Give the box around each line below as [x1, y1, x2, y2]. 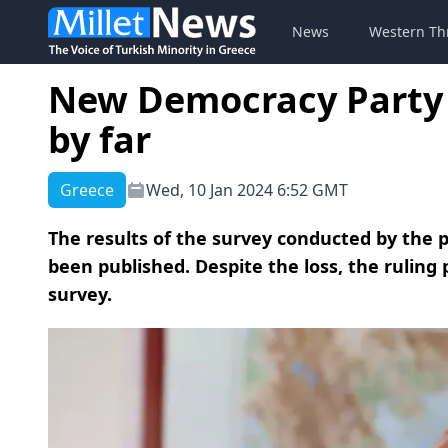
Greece [60, 179, 114, 201]
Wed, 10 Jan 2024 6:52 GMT [146, 179, 348, 201]
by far [48, 115, 151, 164]
